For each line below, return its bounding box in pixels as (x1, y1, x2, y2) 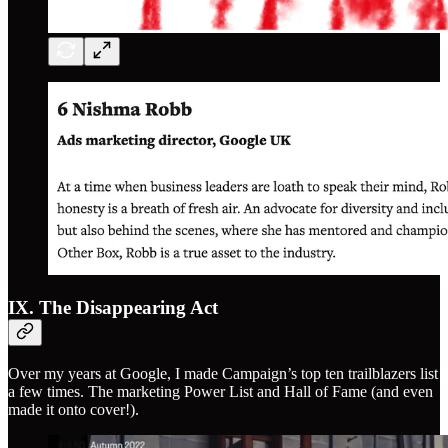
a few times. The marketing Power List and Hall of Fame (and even (8, 383, 433, 401)
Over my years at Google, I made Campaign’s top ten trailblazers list (8, 365, 438, 383)
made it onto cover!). (8, 401, 139, 419)
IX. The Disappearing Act (8, 297, 218, 319)
